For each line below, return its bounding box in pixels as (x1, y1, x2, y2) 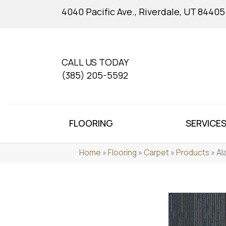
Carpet (144, 147, 169, 158)
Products (176, 147, 209, 158)
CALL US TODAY (62, 56, 129, 69)
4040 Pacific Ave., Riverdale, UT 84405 (62, 6, 225, 18)
